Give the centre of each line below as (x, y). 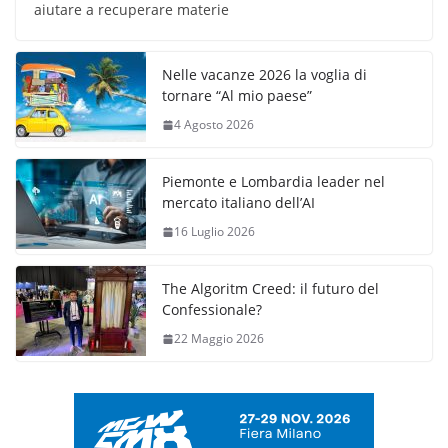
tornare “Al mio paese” (237, 96)
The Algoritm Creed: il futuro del (270, 289)
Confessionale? (212, 310)
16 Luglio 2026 (214, 232)
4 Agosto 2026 (214, 125)
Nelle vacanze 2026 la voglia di (264, 75)
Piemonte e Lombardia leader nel (273, 182)
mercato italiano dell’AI (238, 203)
